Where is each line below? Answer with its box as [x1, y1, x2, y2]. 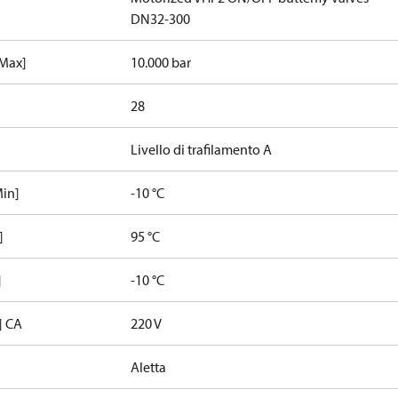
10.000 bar [131, 53, 192, 71]
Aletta [131, 358, 167, 376]
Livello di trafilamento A [131, 140, 273, 158]
